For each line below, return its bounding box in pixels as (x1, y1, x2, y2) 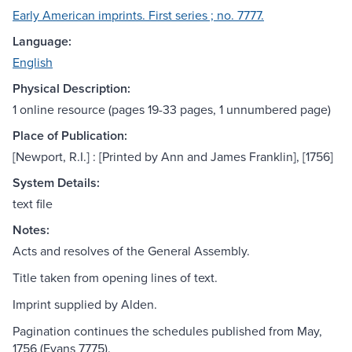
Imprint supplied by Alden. (13, 295, 157, 313)
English (13, 53, 53, 71)
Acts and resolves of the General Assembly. (13, 242, 250, 260)
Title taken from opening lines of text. (13, 269, 218, 287)
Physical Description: (13, 79, 130, 98)
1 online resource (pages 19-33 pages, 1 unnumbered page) (13, 101, 331, 119)
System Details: (13, 174, 100, 192)
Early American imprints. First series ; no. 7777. (13, 6, 264, 24)
